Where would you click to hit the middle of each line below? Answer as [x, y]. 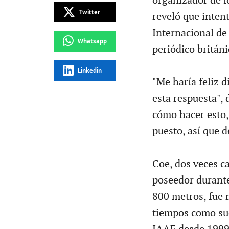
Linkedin [89, 70]
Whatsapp [92, 41]
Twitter [89, 12]
